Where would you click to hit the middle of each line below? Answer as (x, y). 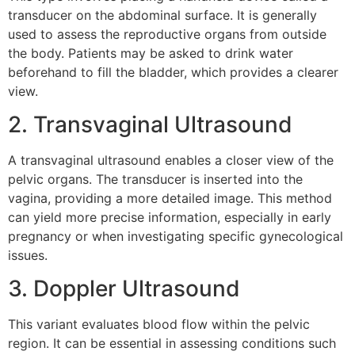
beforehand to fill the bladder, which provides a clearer (173, 72)
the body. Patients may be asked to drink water (151, 53)
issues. (28, 255)
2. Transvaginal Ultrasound (150, 124)
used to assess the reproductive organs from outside (167, 34)
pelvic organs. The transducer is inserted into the (155, 179)
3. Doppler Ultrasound (124, 289)
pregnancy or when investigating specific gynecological (176, 236)
